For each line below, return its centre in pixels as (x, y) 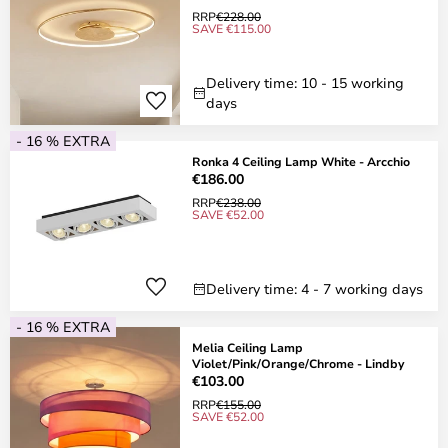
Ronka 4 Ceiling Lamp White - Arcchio (301, 161)
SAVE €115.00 (231, 28)
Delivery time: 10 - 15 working (305, 82)
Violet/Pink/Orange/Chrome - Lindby (298, 363)
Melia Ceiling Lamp (247, 347)
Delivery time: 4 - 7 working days (314, 288)
